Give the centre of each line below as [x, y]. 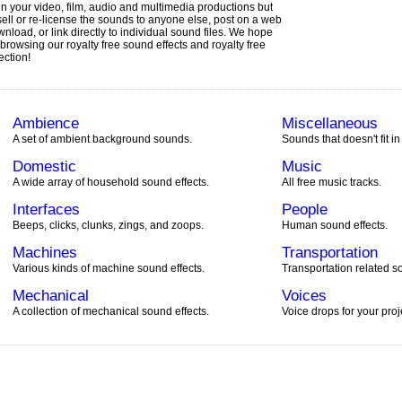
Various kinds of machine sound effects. [109, 268]
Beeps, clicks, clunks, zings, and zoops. [108, 225]
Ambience [46, 123]
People [305, 210]
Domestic [44, 166]
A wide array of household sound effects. [111, 182]
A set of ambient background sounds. [102, 139]
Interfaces [46, 210]
